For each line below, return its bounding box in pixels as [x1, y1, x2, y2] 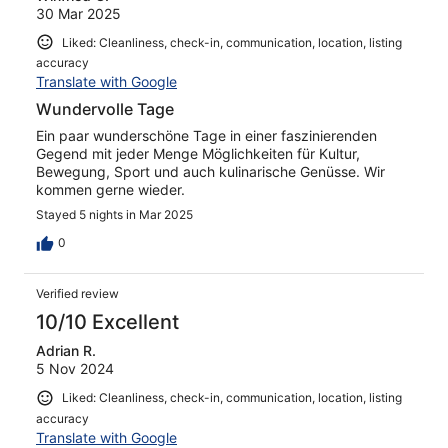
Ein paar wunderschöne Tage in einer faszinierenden [36, 127, 377, 145]
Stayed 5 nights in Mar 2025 [36, 207, 193, 223]
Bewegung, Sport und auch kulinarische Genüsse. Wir [36, 163, 385, 181]
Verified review [36, 286, 119, 302]
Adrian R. [36, 342, 96, 360]
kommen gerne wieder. [36, 181, 185, 199]
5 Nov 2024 [36, 360, 114, 378]
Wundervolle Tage [36, 99, 174, 120]
